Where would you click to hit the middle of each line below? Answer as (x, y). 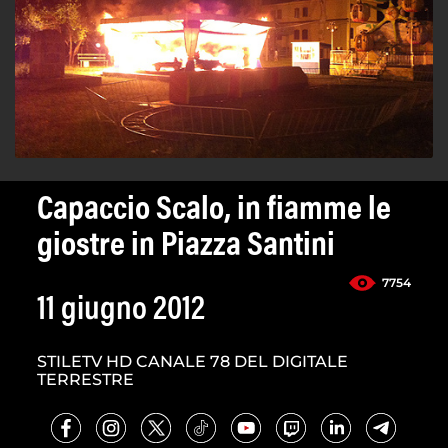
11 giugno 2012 (121, 311)
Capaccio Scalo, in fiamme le (214, 211)
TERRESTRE (85, 380)
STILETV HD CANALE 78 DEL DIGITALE (192, 362)
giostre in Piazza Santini (186, 247)
